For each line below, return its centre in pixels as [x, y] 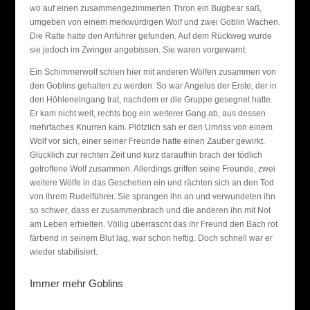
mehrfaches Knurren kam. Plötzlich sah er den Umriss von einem [151, 127]
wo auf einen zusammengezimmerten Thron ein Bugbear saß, [145, 8]
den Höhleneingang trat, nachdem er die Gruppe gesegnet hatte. [151, 100]
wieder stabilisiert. [63, 252]
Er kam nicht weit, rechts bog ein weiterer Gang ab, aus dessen [147, 113]
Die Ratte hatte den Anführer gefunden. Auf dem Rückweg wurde [151, 36]
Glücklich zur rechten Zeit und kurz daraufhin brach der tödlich [146, 155]
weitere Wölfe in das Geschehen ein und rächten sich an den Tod [152, 183]
